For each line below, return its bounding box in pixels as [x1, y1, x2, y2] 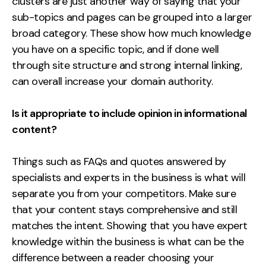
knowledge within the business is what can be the [12, 234, 244, 249]
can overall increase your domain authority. [12, 74, 213, 88]
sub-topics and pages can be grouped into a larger [12, 9, 252, 24]
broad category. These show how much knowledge [12, 26, 251, 40]
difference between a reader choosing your [12, 250, 214, 265]
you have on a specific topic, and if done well [12, 42, 219, 56]
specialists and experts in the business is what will [12, 170, 246, 185]
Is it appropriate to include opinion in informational [12, 106, 247, 121]
